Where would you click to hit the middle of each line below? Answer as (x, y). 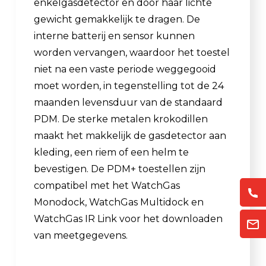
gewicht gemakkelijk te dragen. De (117, 19)
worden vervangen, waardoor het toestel (132, 52)
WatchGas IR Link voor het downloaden (128, 218)
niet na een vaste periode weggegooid (125, 69)
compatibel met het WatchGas (107, 185)
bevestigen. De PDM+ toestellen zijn (120, 169)
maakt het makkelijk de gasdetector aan (130, 135)
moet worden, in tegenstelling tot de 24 (129, 85)
